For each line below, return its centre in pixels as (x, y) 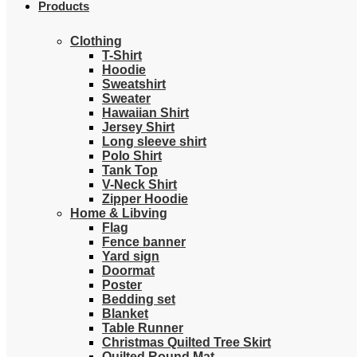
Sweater (126, 98)
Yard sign (131, 256)
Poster (122, 285)
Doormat (128, 271)
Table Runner (143, 328)
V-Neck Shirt (139, 184)
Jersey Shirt (138, 127)
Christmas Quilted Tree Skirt (186, 342)
